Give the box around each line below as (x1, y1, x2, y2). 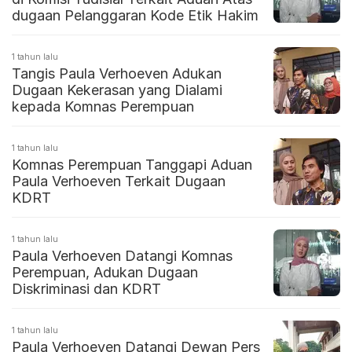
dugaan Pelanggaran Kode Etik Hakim (12, 7, 258, 24)
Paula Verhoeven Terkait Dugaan (12, 173, 225, 190)
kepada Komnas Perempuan (12, 98, 194, 115)
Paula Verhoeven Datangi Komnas (12, 247, 233, 265)
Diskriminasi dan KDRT (12, 280, 161, 298)
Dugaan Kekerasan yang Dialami (12, 82, 222, 99)
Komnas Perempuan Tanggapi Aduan (12, 156, 252, 174)
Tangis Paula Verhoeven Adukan (12, 65, 222, 82)
